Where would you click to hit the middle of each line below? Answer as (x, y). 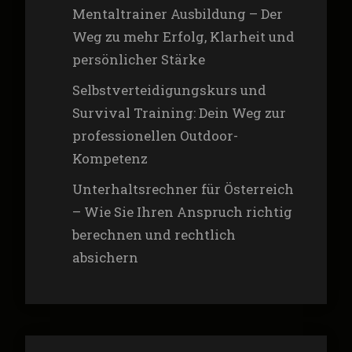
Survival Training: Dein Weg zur (179, 113)
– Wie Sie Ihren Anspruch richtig (182, 212)
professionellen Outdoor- (155, 136)
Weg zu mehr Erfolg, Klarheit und (183, 37)
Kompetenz (110, 159)
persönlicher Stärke (138, 60)
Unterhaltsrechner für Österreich (183, 189)
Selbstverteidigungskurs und (169, 90)
